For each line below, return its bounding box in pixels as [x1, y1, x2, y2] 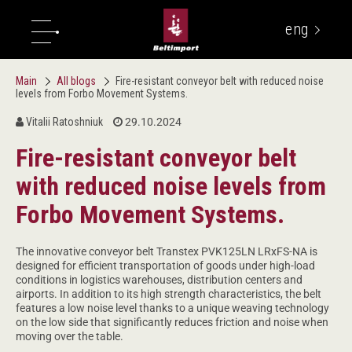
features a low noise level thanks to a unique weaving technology [16, 302, 329, 314]
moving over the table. [16, 330, 123, 343]
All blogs [57, 75, 98, 87]
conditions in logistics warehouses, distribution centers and [16, 273, 302, 286]
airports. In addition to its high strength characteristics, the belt [16, 288, 321, 300]
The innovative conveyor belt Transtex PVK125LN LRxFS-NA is [16, 245, 317, 258]
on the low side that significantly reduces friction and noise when [16, 316, 328, 328]
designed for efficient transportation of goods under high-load [16, 259, 315, 272]
